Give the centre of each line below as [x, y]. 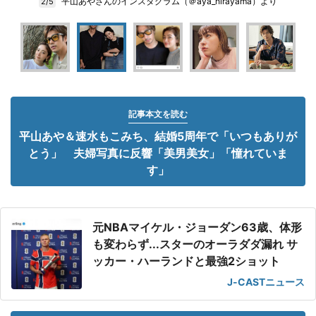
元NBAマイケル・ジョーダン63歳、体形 [197, 227]
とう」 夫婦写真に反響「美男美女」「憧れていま [158, 153]
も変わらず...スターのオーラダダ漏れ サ [195, 244]
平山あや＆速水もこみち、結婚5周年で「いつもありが [158, 136]
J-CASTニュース [266, 282]
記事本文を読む [158, 114]
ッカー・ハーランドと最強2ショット [186, 261]
